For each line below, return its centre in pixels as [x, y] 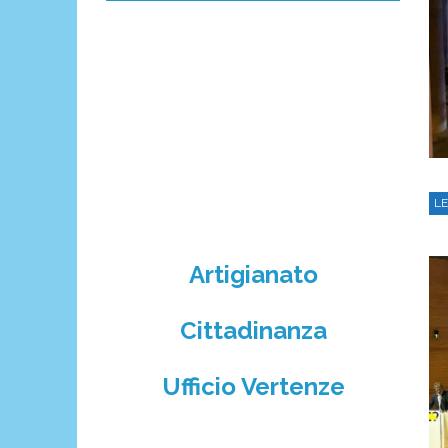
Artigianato [253, 275]
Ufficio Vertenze [253, 386]
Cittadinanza [253, 331]
